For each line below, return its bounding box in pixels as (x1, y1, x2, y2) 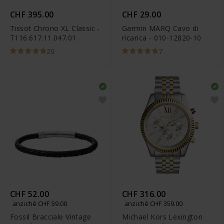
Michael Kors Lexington (122, 211, 203, 221)
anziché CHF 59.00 (12, 198, 67, 208)
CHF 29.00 (122, 9, 161, 20)
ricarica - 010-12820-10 (122, 33, 201, 43)
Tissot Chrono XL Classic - (10, 23, 100, 33)
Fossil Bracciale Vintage (10, 211, 91, 221)
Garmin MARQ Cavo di (122, 23, 198, 33)
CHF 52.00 (10, 188, 49, 199)
